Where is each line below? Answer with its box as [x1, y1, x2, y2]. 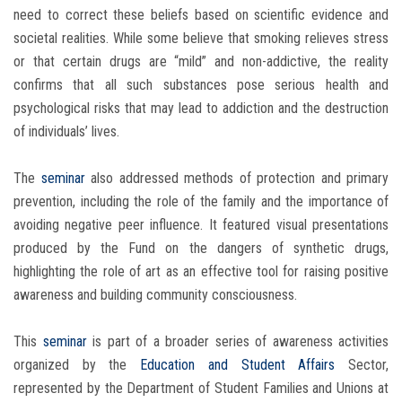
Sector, [348, 356, 389, 374]
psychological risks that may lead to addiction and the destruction [13, 100, 389, 118]
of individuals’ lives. [13, 123, 119, 141]
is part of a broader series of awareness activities [92, 333, 389, 351]
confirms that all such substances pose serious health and [13, 76, 389, 94]
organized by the [13, 356, 127, 374]
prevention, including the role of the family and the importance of [13, 193, 389, 211]
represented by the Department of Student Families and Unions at [13, 380, 389, 398]
